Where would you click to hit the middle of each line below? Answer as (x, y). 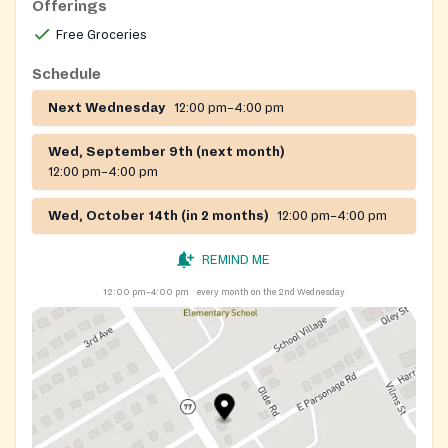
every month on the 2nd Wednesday (271, 291)
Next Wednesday (107, 107)
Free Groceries (101, 34)
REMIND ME (236, 259)
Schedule (66, 73)
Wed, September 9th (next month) (166, 151)
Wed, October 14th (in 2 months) (158, 215)
